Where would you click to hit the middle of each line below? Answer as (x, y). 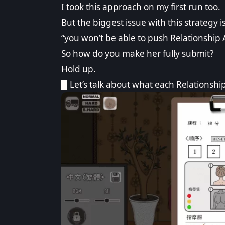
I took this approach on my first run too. (141, 7)
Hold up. (79, 69)
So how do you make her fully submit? (137, 54)
